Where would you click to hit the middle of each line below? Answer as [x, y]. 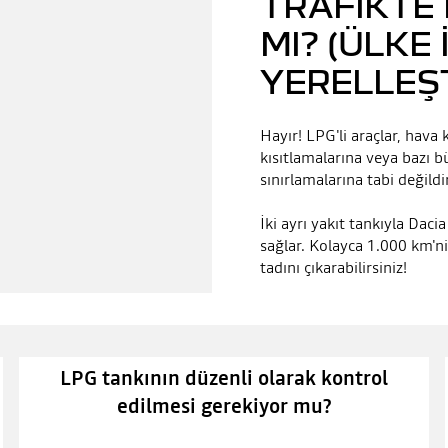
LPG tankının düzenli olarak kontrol [224, 377]
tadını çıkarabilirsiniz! [333, 267]
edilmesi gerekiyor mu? [224, 405]
